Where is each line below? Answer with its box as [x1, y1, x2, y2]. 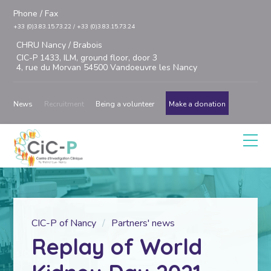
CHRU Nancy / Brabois [16, 39, 103, 51]
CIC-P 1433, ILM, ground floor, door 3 [16, 52, 158, 64]
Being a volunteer [96, 99, 155, 109]
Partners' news [111, 217, 175, 230]
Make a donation [169, 99, 226, 109]
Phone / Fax [13, 8, 59, 19]
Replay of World [31, 233, 203, 260]
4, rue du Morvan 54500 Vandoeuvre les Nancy [16, 62, 198, 73]
